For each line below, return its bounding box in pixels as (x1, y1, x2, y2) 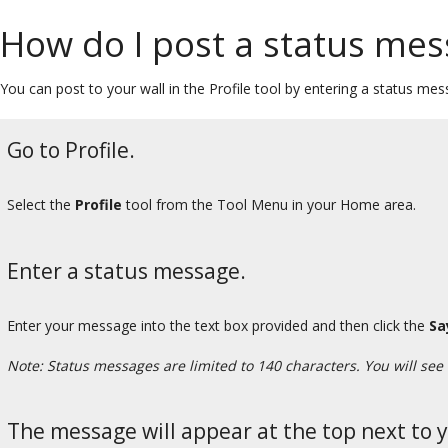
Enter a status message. (7, 256, 246, 285)
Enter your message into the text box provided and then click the (7, 316, 429, 336)
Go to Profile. (7, 135, 135, 164)
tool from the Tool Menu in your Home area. (122, 195, 416, 215)
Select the (7, 195, 75, 215)
